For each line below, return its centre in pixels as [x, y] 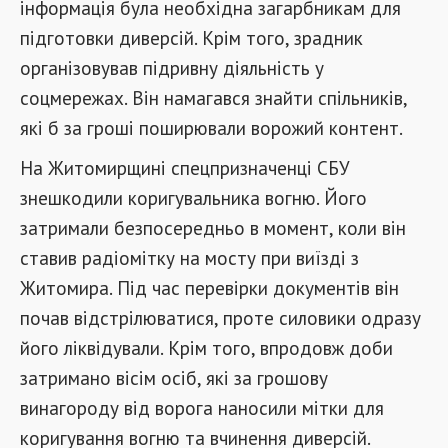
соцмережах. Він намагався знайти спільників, [213, 97]
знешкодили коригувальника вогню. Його [193, 197]
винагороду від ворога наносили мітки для [202, 407]
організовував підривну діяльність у [172, 67]
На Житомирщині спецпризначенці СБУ [185, 167]
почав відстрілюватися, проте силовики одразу [220, 317]
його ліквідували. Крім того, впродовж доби [206, 347]
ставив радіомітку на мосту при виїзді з [189, 257]
